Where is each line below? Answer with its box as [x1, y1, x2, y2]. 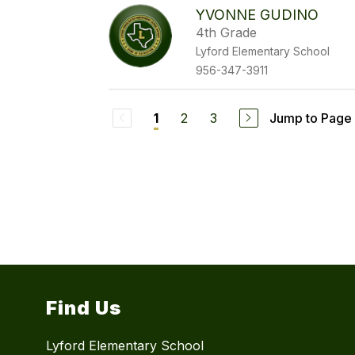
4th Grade [196, 25, 258, 40]
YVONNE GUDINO [196, 6, 319, 23]
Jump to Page [269, 109, 352, 126]
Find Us [46, 296, 122, 320]
